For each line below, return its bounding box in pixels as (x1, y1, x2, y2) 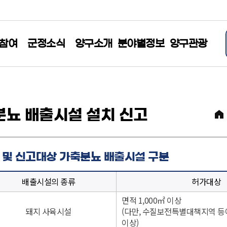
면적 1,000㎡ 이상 (122, 194, 181, 206)
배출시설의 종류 (22, 175, 75, 187)
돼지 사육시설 (25, 205, 71, 217)
